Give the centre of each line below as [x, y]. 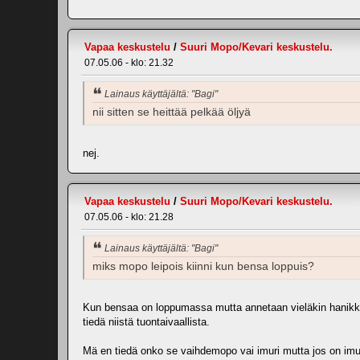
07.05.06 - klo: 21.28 [129, 217]
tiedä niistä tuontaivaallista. [146, 321]
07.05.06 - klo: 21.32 [129, 63]
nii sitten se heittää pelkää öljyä [172, 112]
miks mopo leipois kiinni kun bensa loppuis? [203, 266]
